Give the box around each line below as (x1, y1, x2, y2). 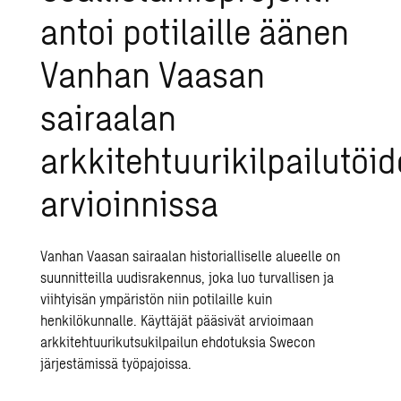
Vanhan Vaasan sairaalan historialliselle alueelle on (40, 247, 341, 264)
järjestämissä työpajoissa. (40, 354, 192, 371)
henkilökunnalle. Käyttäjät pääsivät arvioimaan (40, 311, 314, 328)
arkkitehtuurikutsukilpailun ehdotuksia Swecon (40, 333, 316, 350)
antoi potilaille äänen (40, 9, 350, 52)
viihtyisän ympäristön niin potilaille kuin (40, 290, 273, 307)
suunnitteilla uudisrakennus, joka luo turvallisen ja (40, 269, 335, 286)
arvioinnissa (40, 181, 219, 224)
